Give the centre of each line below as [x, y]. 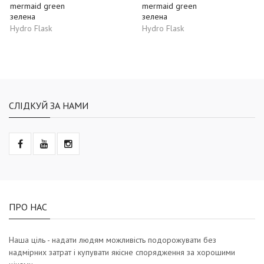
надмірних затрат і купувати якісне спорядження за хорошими [122, 252]
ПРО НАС [28, 207]
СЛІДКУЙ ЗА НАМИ [49, 105]
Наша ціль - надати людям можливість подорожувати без [113, 240]
